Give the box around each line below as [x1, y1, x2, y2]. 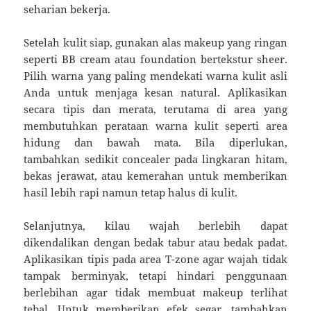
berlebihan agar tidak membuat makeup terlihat [24, 285, 287, 299]
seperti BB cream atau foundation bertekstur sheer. [24, 51, 287, 66]
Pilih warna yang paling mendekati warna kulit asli [24, 68, 287, 83]
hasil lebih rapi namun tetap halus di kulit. [24, 185, 238, 199]
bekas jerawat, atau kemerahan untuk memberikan [24, 168, 287, 183]
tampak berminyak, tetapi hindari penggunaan [24, 268, 287, 283]
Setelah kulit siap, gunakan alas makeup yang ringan [24, 35, 287, 49]
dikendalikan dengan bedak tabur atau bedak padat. [24, 235, 287, 249]
